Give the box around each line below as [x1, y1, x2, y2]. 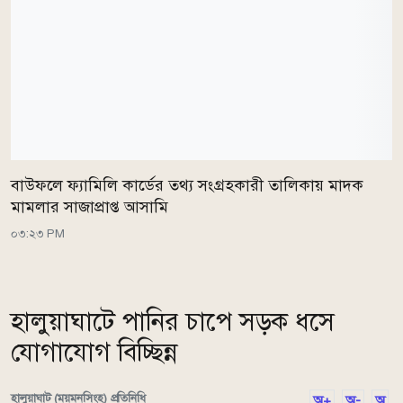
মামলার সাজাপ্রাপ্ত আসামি [11, 197, 168, 218]
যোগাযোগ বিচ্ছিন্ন [11, 336, 179, 369]
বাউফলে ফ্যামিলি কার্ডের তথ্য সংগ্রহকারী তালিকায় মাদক [11, 175, 363, 196]
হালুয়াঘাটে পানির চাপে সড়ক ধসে [11, 306, 336, 338]
